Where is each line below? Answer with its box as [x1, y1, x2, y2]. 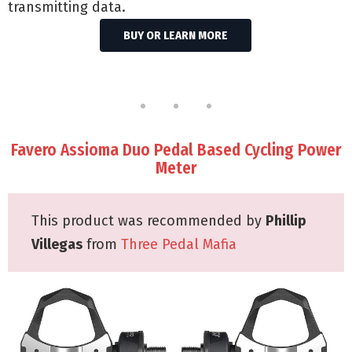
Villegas [31, 235, 82, 253]
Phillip [266, 211, 306, 229]
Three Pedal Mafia [121, 235, 236, 253]
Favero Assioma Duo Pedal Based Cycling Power [11, 139, 341, 160]
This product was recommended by [31, 211, 266, 229]
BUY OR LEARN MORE [123, 27, 229, 42]
